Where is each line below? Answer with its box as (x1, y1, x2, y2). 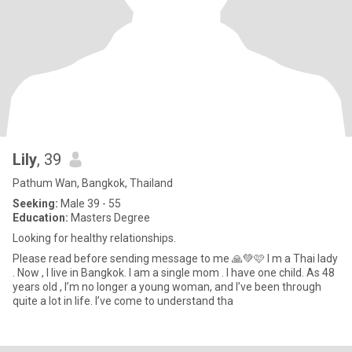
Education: (13, 211, 68, 224)
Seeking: (13, 197, 58, 210)
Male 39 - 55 (58, 197, 121, 210)
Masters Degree (68, 211, 150, 224)
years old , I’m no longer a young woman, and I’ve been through (13, 280, 321, 293)
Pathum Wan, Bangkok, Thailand (13, 177, 173, 189)
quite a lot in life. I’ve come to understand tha (13, 295, 233, 307)
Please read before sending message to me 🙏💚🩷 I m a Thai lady (13, 252, 267, 265)
